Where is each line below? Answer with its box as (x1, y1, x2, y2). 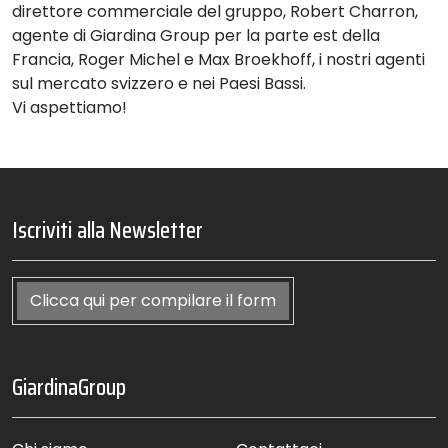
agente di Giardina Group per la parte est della (12, 24, 380, 48)
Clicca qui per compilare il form (30, 289, 276, 313)
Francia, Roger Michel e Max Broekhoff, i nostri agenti (12, 48, 425, 72)
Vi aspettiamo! (12, 96, 127, 120)
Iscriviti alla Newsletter (12, 211, 203, 249)
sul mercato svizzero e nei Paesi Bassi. (12, 72, 306, 96)
